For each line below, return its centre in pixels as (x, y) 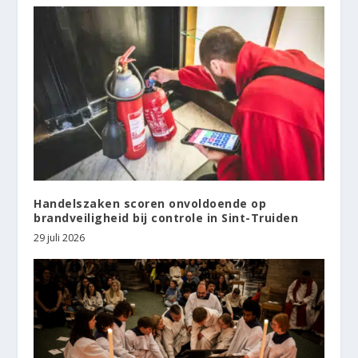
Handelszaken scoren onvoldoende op (150, 203)
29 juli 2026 (60, 237)
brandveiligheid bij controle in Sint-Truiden (166, 217)
